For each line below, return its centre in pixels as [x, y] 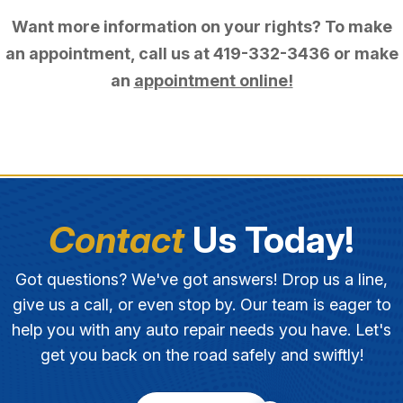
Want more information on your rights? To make [201, 27]
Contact [116, 240]
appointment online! [213, 81]
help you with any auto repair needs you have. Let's [201, 330]
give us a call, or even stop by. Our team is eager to [201, 305]
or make [364, 54]
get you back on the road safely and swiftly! [201, 355]
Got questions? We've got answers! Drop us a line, [201, 280]
